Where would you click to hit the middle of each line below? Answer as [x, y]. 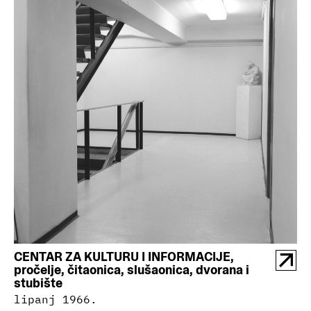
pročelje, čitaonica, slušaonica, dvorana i [132, 270]
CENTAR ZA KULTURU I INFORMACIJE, [124, 257]
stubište [38, 283]
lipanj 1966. [56, 299]
